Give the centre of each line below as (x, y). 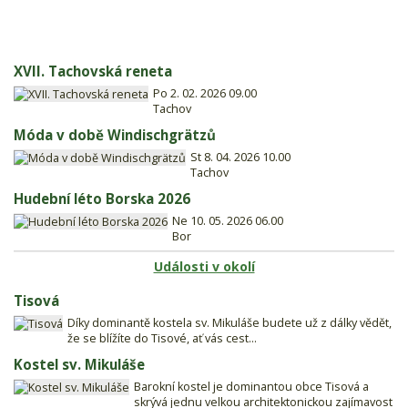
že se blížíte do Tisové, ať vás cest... (162, 338)
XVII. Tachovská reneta (93, 71)
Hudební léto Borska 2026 (102, 198)
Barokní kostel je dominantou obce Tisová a (251, 386)
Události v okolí (204, 266)
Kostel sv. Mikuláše (79, 364)
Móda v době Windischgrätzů (115, 134)
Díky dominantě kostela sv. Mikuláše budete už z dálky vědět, (229, 322)
